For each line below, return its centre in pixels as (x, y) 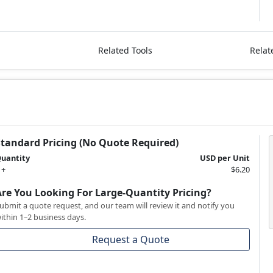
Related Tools (125, 51)
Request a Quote (131, 240)
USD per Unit (225, 158)
